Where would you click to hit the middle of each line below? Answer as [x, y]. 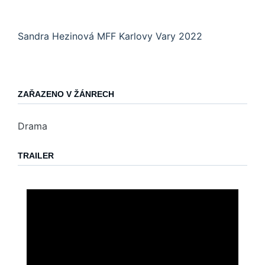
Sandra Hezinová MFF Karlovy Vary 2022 [110, 36]
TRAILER [36, 156]
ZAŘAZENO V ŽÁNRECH [66, 94]
